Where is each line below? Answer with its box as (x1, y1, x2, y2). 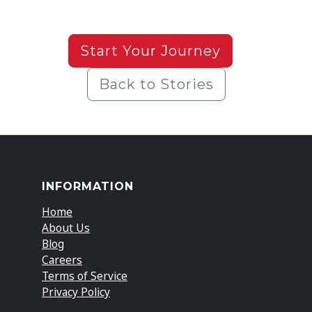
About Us (42, 219, 90, 235)
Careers (42, 251, 82, 267)
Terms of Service (42, 267, 127, 283)
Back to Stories (98, 75, 214, 93)
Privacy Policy (42, 283, 110, 299)
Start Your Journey (80, 42, 221, 59)
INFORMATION (42, 179, 134, 193)
